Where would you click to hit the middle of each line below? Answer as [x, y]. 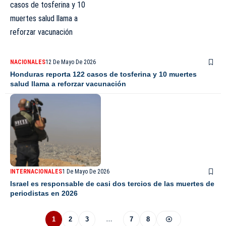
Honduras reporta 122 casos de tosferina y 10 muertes [103, 74]
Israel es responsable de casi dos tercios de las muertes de [112, 184]
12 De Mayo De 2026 [71, 62]
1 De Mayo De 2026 [86, 172]
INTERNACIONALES [36, 172]
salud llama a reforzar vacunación [68, 84]
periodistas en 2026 [44, 193]
